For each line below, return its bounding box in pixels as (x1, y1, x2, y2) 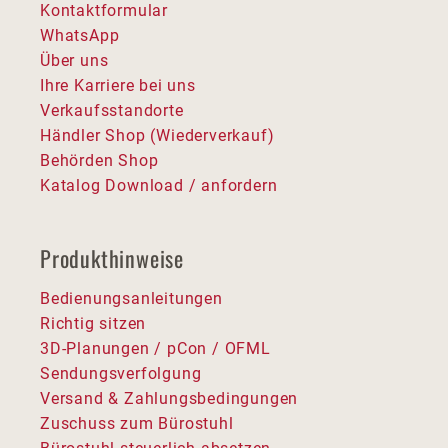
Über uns (40, 50, 109, 70)
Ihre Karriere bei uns (40, 75, 196, 95)
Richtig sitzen (40, 313, 147, 333)
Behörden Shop (40, 150, 159, 170)
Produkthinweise (40, 241, 184, 274)
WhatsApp (40, 25, 120, 45)
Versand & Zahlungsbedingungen (40, 388, 299, 408)
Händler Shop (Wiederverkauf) (40, 125, 275, 145)
